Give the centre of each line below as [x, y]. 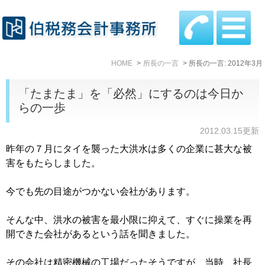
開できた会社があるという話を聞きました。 [101, 234]
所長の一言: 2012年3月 [226, 63]
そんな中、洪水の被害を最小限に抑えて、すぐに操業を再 [129, 220]
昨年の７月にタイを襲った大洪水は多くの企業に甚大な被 [129, 149]
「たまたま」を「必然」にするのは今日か [131, 94]
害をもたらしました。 [53, 163]
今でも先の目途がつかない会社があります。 [101, 192]
